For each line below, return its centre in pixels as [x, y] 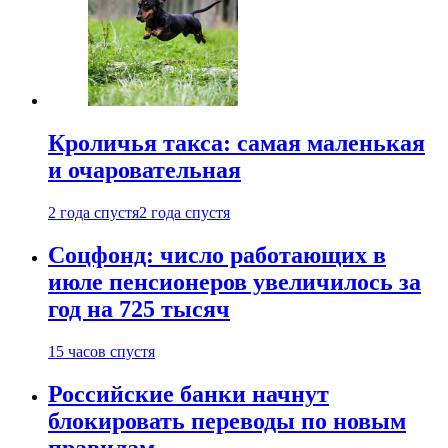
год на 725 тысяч [139, 309]
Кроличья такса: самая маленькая [236, 143]
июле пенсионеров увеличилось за [234, 282]
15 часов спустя [101, 351]
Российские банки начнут [188, 393]
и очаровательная [144, 170]
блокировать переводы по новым [227, 420]
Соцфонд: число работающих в [217, 255]
